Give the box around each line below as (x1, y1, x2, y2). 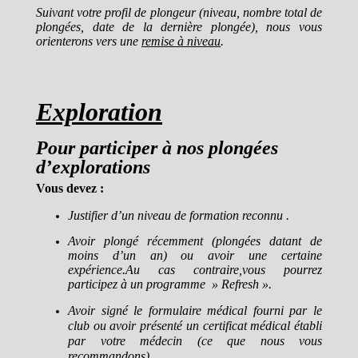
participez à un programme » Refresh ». (68, 277, 272, 291)
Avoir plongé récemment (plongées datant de (68, 234, 322, 248)
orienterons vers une (36, 34, 141, 48)
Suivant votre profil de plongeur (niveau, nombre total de (36, 6, 322, 19)
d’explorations (36, 157, 150, 177)
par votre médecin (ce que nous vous (68, 334, 322, 348)
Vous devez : (36, 181, 104, 195)
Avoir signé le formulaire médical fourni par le (68, 304, 322, 317)
